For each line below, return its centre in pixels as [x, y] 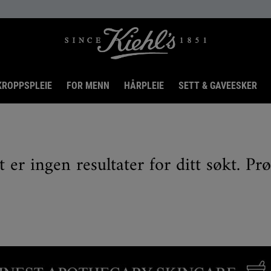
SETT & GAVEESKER [217, 85]
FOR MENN [88, 85]
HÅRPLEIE [144, 85]
